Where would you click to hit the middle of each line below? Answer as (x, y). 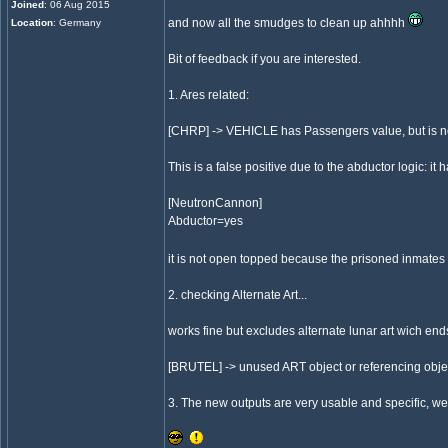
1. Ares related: (208, 95)
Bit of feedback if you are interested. (264, 59)
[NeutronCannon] (215, 203)
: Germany (77, 22)
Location (32, 22)
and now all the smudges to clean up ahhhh (288, 23)
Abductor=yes (205, 221)
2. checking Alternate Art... (237, 295)
